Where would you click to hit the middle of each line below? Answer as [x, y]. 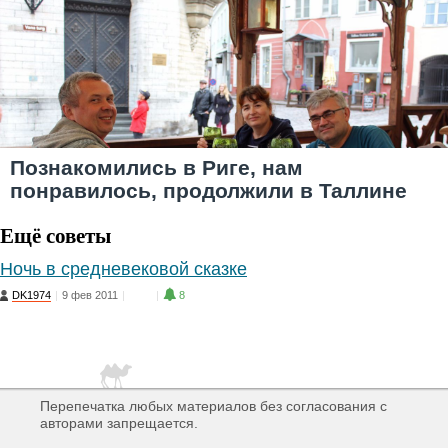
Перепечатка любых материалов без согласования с [213, 406]
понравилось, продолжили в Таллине [208, 190]
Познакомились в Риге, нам [156, 167]
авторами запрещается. [119, 423]
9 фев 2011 [90, 295]
